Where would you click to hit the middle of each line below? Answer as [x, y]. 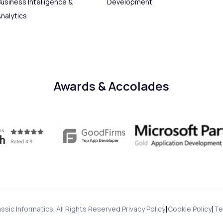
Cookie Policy [190, 209]
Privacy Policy [144, 209]
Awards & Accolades [111, 86]
